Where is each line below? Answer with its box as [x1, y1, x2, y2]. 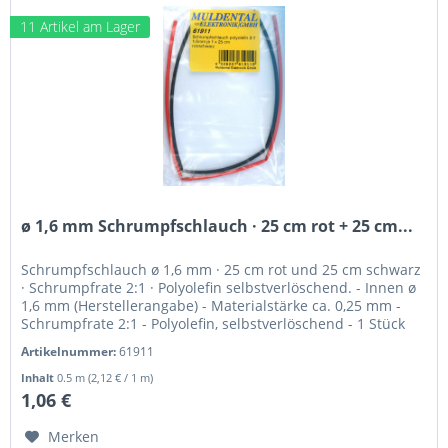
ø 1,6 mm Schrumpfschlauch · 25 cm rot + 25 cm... [21, 215, 414, 238]
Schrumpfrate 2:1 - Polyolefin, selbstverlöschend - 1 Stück [21, 314, 406, 334]
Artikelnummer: [21, 343, 120, 361]
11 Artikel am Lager [20, 17, 141, 37]
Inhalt [21, 370, 58, 386]
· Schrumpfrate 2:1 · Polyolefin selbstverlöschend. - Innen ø [21, 278, 417, 298]
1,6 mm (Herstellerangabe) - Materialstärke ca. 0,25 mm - [21, 296, 402, 316]
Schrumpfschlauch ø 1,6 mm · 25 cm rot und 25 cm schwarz [21, 260, 422, 280]
